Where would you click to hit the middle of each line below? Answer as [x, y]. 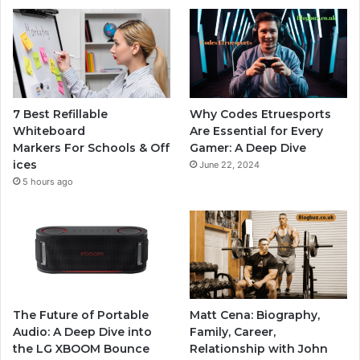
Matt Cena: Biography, [255, 315]
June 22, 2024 [230, 164]
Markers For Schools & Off [91, 147]
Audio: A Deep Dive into [82, 332]
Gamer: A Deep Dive [248, 147]
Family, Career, [233, 332]
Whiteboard [49, 131]
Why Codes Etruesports [261, 114]
